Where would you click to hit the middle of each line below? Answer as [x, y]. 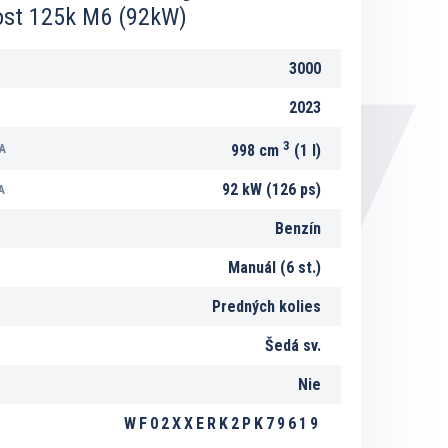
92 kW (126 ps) [271, 189]
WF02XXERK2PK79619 [222, 423]
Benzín [298, 228]
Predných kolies [266, 306]
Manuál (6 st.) [274, 267]
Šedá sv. [293, 345]
